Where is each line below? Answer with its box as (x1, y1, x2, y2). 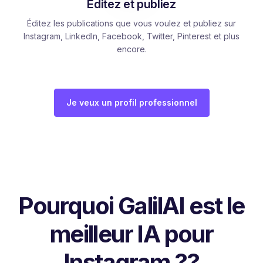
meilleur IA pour (49, 219, 214, 248)
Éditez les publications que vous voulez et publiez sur (27, 18, 236, 28)
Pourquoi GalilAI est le (18, 191, 245, 220)
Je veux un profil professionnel (66, 97, 197, 107)
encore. (116, 43, 147, 54)
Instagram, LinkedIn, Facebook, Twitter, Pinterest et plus (23, 31, 240, 41)
